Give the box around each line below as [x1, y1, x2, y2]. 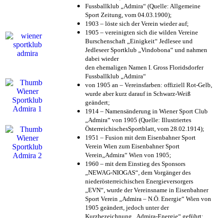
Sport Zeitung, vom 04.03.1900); [85, 11, 172, 18]
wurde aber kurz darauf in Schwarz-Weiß [85, 90, 191, 97]
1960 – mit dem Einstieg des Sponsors [85, 160, 185, 167]
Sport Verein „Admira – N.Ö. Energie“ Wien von [85, 195, 211, 202]
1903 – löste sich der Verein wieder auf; [85, 19, 189, 27]
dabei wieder [85, 54, 119, 62]
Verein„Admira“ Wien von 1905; [85, 151, 171, 159]
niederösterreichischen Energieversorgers [85, 177, 193, 185]
